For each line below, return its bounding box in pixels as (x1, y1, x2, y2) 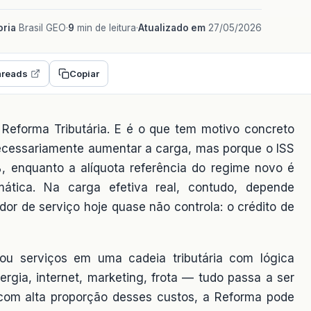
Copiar (69, 67, 99, 79)
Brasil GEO (16, 22, 66, 33)
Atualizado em (138, 22, 205, 33)
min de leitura (74, 22, 136, 33)
